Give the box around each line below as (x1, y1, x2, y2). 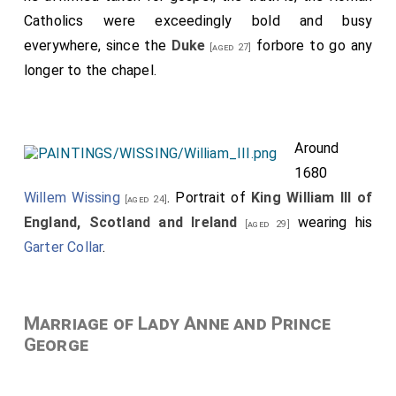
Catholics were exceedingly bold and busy (23, 11, 373, 29)
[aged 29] (237, 217, 290, 230)
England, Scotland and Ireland (23, 213, 238, 231)
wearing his (289, 213, 373, 231)
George (23, 333, 89, 355)
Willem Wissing (23, 188, 120, 206)
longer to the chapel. (23, 61, 157, 79)
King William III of (251, 188, 373, 206)
